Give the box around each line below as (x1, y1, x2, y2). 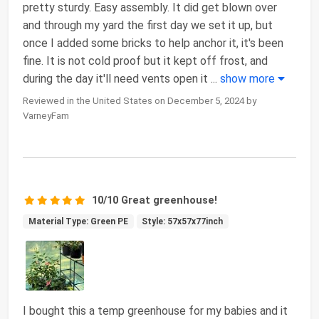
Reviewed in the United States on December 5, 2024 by (23, 95, 256, 107)
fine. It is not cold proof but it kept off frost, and (23, 54, 268, 68)
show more (220, 72, 278, 86)
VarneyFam (23, 110, 69, 122)
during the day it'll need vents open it (23, 72, 211, 86)
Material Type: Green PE (28, 216, 128, 227)
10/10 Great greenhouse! (92, 194, 218, 207)
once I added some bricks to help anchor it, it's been (23, 36, 283, 51)
